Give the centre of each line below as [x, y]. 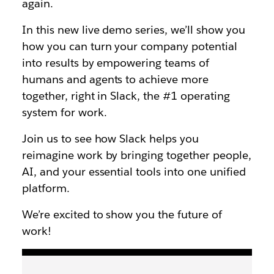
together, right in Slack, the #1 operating [126, 96]
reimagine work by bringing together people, [136, 155]
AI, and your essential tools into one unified [134, 172]
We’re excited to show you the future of [122, 214]
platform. [46, 188]
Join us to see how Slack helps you [110, 139]
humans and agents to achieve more [115, 79]
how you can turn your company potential [129, 46]
